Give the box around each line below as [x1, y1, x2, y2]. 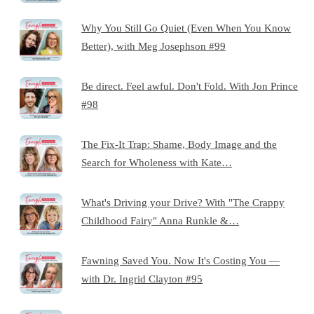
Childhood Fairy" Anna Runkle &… [81, 214, 240, 226]
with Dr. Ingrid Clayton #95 [81, 272, 203, 285]
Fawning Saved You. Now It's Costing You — [81, 254, 280, 266]
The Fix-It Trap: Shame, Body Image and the [81, 137, 278, 150]
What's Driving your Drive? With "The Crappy [81, 196, 285, 208]
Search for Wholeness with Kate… [81, 156, 233, 168]
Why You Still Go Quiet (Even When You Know [81, 21, 292, 34]
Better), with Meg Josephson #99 [81, 39, 226, 52]
